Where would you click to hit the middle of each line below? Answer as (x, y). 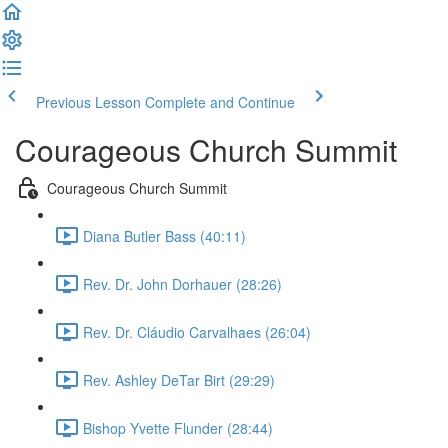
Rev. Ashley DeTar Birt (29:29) (179, 379)
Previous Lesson (88, 102)
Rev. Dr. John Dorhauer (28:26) (182, 283)
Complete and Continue (220, 102)
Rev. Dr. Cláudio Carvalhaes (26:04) (197, 331)
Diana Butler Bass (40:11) (164, 235)
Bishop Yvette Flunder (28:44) (178, 427)
